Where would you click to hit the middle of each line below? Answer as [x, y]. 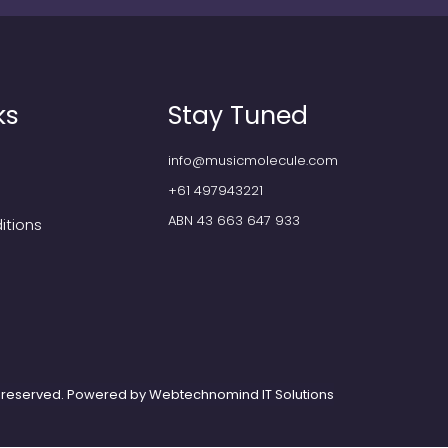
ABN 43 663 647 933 [234, 220]
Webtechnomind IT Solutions [241, 394]
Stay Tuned [238, 115]
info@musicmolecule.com [253, 160]
